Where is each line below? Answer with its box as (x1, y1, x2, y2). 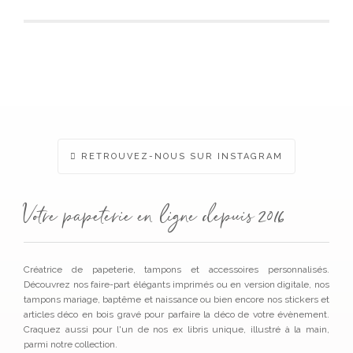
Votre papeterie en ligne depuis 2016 (24, 209, 284, 229)
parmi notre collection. (24, 338, 117, 350)
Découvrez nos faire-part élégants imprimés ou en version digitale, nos (24, 278, 329, 290)
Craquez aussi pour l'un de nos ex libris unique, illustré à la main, (24, 323, 329, 335)
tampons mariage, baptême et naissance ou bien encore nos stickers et (24, 293, 329, 305)
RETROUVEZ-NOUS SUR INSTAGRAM (77, 150, 283, 162)
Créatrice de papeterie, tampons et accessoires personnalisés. (24, 263, 329, 275)
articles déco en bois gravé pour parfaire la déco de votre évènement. (24, 308, 329, 320)
